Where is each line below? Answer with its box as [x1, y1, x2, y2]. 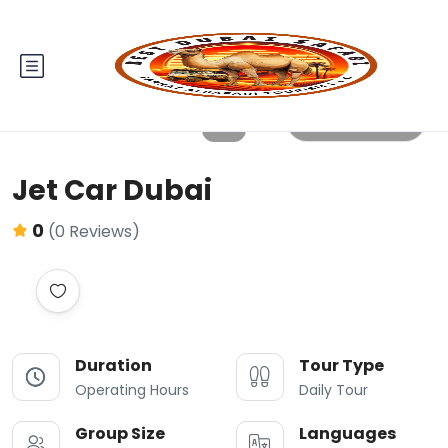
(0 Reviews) [48, 220, 140, 243]
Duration [75, 354, 152, 377]
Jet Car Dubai [12, 171, 212, 210]
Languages [299, 422, 396, 445]
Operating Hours [75, 380, 189, 400]
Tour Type [299, 354, 384, 377]
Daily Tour [299, 380, 368, 400]
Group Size [75, 422, 165, 445]
